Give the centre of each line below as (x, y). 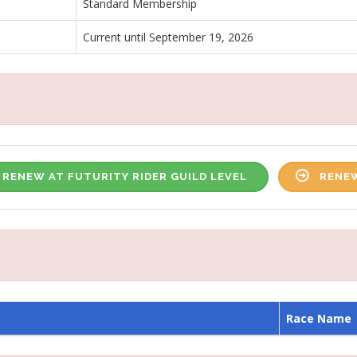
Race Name (319, 318)
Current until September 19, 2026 (168, 37)
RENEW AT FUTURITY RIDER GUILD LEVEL (125, 177)
